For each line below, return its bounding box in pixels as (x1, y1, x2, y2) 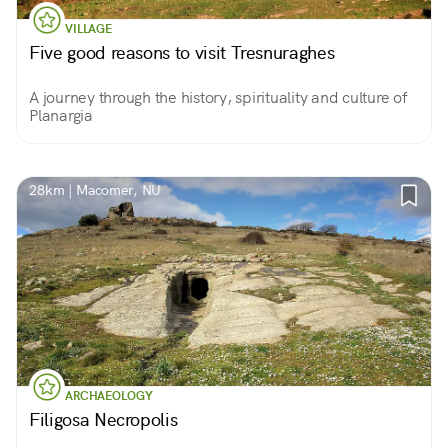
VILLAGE (65, 21, 112, 37)
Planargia (29, 105, 93, 126)
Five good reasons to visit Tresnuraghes (29, 41, 335, 64)
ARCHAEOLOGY (65, 388, 153, 404)
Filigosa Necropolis (29, 408, 178, 431)
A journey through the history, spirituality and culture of (29, 87, 408, 108)
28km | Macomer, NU (29, 181, 162, 199)
